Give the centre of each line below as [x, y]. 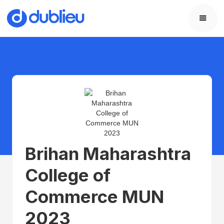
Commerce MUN [94, 196]
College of [67, 175]
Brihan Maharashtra [108, 153]
